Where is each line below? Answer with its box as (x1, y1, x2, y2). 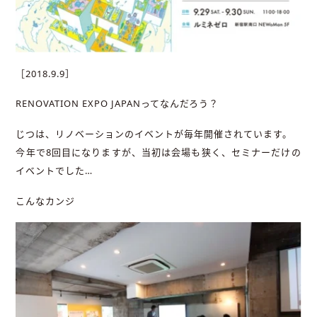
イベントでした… (16, 164, 93, 178)
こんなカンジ (16, 195, 76, 208)
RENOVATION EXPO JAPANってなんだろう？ (16, 97, 219, 110)
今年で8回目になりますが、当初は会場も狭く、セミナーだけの (16, 146, 301, 159)
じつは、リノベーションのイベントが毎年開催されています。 (16, 127, 293, 141)
